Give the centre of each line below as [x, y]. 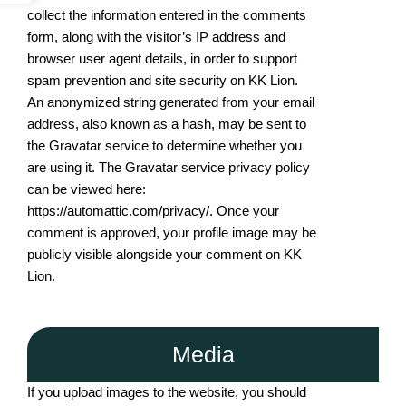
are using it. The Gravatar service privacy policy [169, 167]
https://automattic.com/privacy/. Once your [153, 211]
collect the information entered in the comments [167, 15]
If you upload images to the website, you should [167, 392]
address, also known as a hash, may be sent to [167, 124]
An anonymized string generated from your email [171, 102]
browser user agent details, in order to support [162, 58]
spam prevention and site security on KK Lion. [163, 80]
